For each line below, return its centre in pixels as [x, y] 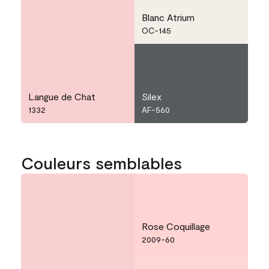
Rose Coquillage [176, 226]
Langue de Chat [62, 97]
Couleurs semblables [101, 163]
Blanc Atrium [168, 17]
